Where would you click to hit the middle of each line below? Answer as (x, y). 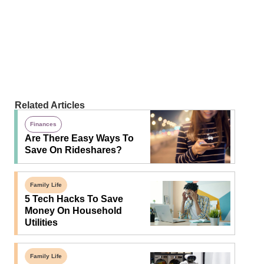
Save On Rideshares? (73, 150)
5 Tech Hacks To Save (74, 199)
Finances (43, 124)
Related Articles (49, 105)
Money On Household (73, 211)
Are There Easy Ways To (79, 138)
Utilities (41, 223)
